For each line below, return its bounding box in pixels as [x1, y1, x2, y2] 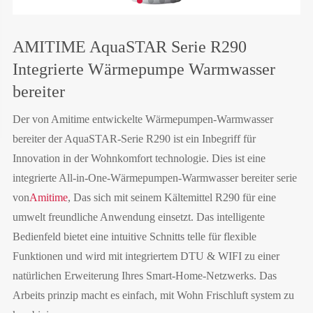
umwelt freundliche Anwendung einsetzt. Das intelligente [12, 211, 265, 224]
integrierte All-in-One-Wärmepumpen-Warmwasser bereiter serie [12, 172, 297, 184]
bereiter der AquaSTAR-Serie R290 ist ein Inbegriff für [12, 133, 256, 145]
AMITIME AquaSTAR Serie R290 [12, 38, 247, 57]
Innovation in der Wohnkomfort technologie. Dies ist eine [12, 152, 265, 165]
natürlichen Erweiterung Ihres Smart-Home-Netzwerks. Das [12, 270, 277, 282]
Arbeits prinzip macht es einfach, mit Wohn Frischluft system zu [12, 289, 294, 302]
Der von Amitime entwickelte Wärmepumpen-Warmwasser [12, 113, 273, 126]
